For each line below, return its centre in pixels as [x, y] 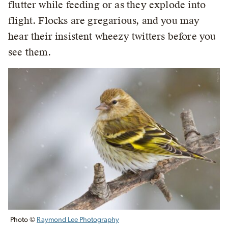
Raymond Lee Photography [78, 220]
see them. [30, 52]
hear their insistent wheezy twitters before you [112, 37]
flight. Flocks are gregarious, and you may [104, 21]
